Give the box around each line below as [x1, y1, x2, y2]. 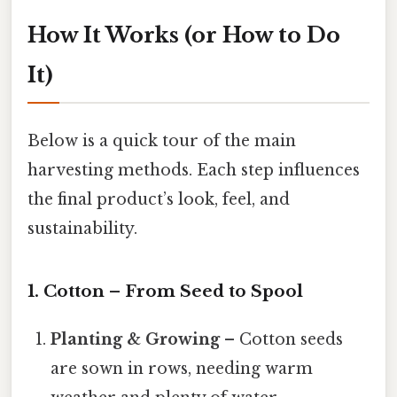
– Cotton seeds [220, 330, 344, 350]
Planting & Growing [51, 330, 221, 350]
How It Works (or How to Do [27, 22, 340, 49]
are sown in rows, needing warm [51, 359, 314, 379]
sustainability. [27, 219, 137, 239]
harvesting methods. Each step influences [27, 160, 360, 181]
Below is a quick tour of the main [27, 131, 296, 152]
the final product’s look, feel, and [27, 190, 290, 210]
